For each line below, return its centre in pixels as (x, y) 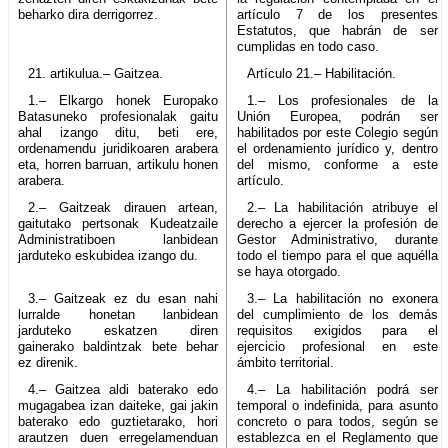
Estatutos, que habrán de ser (337, 30)
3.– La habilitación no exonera (342, 298)
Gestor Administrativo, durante (337, 239)
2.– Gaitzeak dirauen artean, (123, 207)
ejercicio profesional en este (337, 346)
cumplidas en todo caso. (308, 46)
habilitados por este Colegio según (337, 132)
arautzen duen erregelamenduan (118, 437)
